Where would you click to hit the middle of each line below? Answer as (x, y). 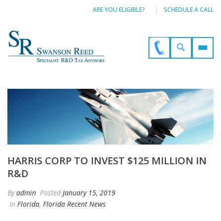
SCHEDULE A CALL (189, 10)
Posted (50, 193)
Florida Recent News (74, 204)
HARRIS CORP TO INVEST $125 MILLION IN (107, 161)
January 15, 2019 (89, 193)
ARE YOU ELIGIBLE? (119, 10)
